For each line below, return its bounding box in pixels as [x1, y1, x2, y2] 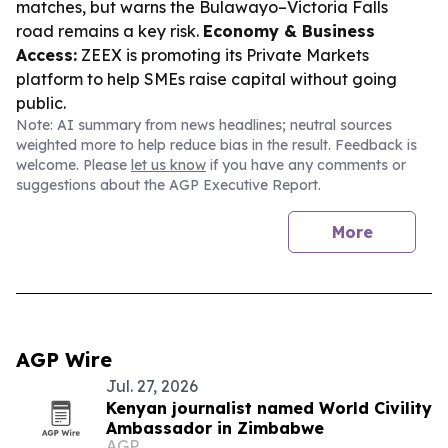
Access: [16, 45, 77, 65]
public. [16, 93, 66, 113]
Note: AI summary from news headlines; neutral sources [16, 116, 392, 134]
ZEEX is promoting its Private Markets [77, 45, 369, 65]
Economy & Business [203, 21, 375, 41]
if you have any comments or [206, 156, 406, 174]
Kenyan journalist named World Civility [106, 398, 432, 418]
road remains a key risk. [16, 21, 203, 41]
